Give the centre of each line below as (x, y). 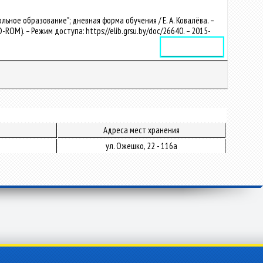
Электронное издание (192, 47)
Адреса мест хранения (141, 130)
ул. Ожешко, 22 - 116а (141, 146)
